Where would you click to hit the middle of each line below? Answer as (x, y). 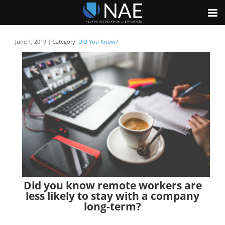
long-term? (113, 206)
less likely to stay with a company (113, 196)
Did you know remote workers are (113, 185)
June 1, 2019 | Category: (47, 42)
